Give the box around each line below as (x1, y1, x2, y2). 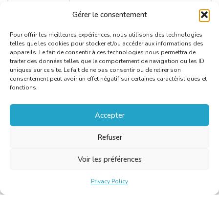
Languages (20, 9, 68, 22)
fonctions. (10, 84, 38, 91)
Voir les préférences (77, 154, 142, 164)
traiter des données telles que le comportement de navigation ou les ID (10, 57, 204, 65)
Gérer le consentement (72, 10, 147, 20)
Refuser (97, 132, 122, 142)
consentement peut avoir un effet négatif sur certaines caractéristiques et (10, 75, 207, 83)
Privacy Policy (91, 177, 128, 185)
